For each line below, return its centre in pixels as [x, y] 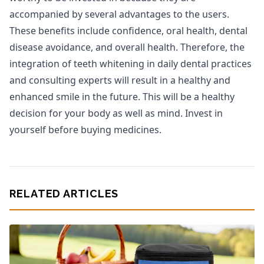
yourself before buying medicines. [85, 130]
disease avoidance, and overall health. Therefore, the [127, 47]
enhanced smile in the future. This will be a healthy [122, 97]
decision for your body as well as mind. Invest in [116, 113]
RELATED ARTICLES [64, 194]
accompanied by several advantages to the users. [119, 14]
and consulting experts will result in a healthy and [120, 80]
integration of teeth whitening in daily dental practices [131, 64]
